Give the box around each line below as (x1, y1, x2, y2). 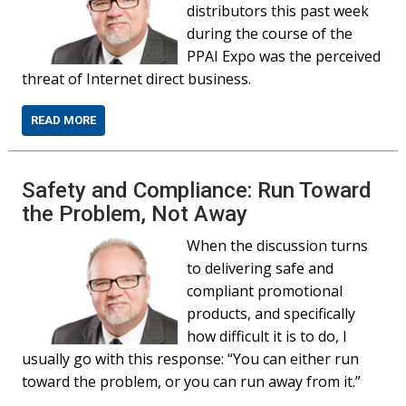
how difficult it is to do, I (187, 326, 348, 346)
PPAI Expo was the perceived (187, 46, 382, 66)
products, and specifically (187, 304, 356, 324)
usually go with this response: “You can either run (22, 349, 360, 369)
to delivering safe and (187, 258, 334, 278)
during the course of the (187, 24, 353, 43)
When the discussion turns (187, 236, 369, 256)
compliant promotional (187, 281, 343, 301)
